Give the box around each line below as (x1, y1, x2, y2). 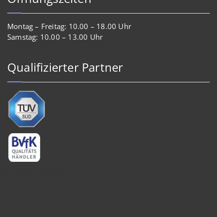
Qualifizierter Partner (7, 59, 124, 75)
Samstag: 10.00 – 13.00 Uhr (7, 32, 103, 42)
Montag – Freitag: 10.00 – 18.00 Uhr (7, 21, 131, 31)
